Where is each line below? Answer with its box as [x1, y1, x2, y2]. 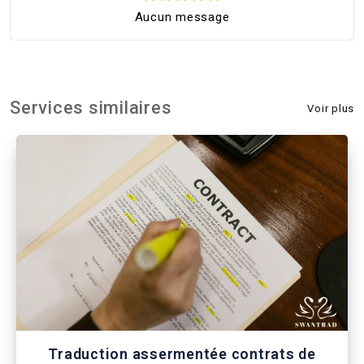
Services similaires [10, 97, 172, 119]
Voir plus [307, 102, 354, 115]
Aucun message [134, 10, 230, 25]
